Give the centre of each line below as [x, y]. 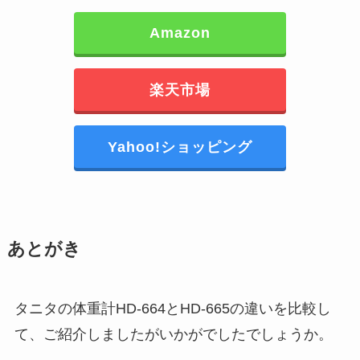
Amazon [180, 33]
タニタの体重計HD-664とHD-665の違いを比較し [172, 309]
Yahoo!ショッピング [180, 147]
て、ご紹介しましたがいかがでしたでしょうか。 [173, 334]
